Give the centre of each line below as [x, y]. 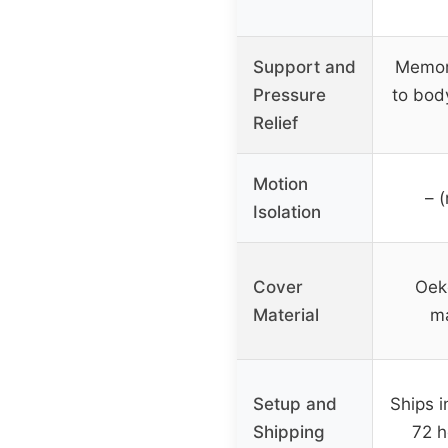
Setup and [295, 404]
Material [286, 315]
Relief [275, 123]
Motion [280, 184]
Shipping [289, 432]
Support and [304, 67]
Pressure [289, 95]
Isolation [287, 212]
